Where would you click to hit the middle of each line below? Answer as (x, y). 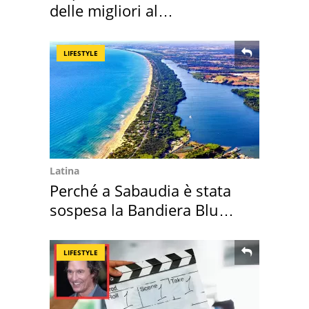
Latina (64, 171)
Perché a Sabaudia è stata (140, 191)
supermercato (99, 30)
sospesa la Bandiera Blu (134, 210)
